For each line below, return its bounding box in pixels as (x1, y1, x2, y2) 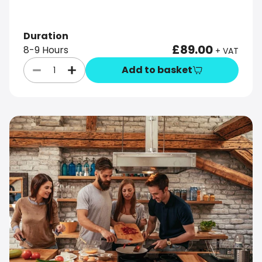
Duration (23, 29, 68, 43)
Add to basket (121, 63, 192, 77)
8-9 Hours (23, 43, 68, 57)
